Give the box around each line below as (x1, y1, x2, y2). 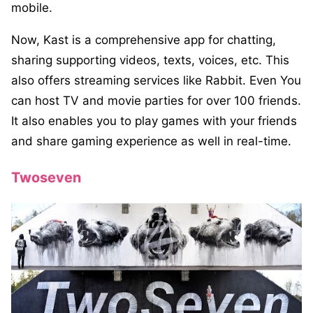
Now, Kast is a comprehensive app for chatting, (11, 33, 276, 48)
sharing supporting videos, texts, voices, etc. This (11, 53, 289, 68)
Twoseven (11, 169, 81, 187)
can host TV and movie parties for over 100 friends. (11, 94, 301, 108)
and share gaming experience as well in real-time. (11, 134, 291, 149)
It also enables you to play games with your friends (11, 114, 297, 129)
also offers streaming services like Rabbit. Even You (11, 73, 301, 88)
